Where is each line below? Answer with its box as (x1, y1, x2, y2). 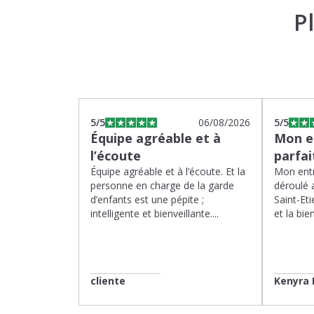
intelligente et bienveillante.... (90, 207, 219, 220)
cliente (90, 274, 125, 287)
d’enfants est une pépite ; (90, 193, 204, 206)
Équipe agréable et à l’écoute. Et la (90, 165, 245, 178)
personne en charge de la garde (90, 179, 234, 192)
